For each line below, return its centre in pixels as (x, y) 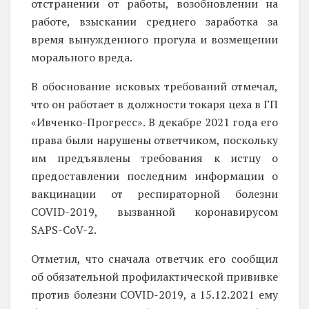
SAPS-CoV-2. (64, 229)
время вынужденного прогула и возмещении (154, 39)
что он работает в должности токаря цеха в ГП (154, 104)
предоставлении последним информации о (154, 176)
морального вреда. (82, 57)
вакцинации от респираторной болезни (154, 193)
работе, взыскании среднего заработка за (154, 21)
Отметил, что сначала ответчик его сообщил (154, 258)
